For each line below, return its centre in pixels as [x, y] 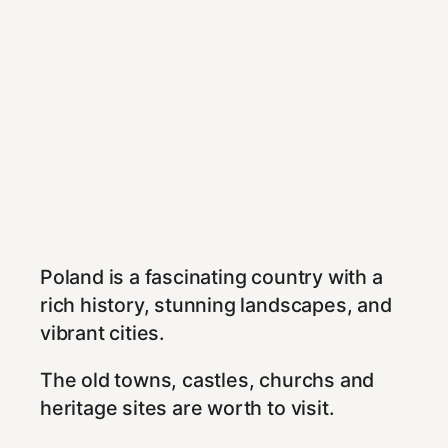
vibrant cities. [103, 332]
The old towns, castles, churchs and [207, 380]
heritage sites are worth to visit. [187, 408]
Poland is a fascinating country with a [211, 276]
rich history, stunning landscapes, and [216, 304]
